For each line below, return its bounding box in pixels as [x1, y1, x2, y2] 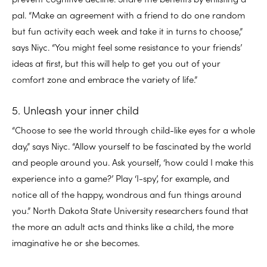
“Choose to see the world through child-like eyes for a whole [12, 123, 255, 136]
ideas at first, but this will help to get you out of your [12, 56, 221, 69]
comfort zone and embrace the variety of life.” [12, 72, 197, 85]
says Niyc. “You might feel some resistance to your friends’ [12, 40, 242, 53]
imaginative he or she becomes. [12, 235, 139, 249]
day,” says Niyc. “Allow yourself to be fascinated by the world [12, 139, 251, 152]
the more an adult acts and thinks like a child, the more [12, 219, 234, 232]
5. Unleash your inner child [12, 102, 139, 117]
